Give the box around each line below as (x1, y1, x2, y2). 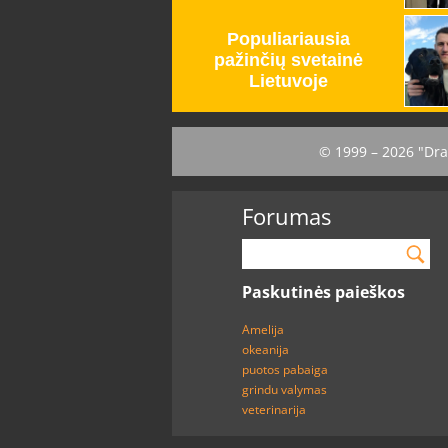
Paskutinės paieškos (242, 281, 405, 303)
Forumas (242, 201, 331, 231)
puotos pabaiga (242, 361, 328, 378)
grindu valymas (242, 381, 327, 398)
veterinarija (242, 401, 306, 418)
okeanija (242, 341, 289, 358)
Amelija (242, 321, 284, 338)
